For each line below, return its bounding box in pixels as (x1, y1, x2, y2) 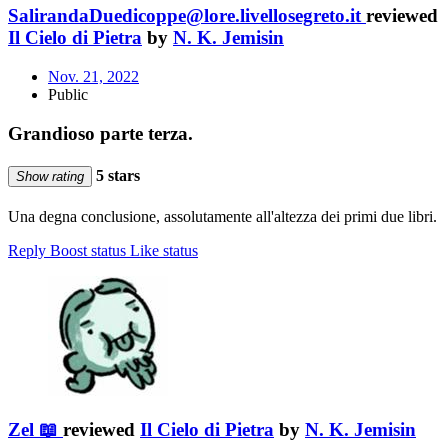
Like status (130, 242, 198, 260)
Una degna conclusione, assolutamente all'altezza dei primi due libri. (8, 208, 437, 226)
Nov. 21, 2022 (48, 67, 139, 85)
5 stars (92, 166, 140, 184)
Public (48, 85, 88, 103)
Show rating (16, 168, 84, 184)
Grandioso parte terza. (8, 122, 193, 144)
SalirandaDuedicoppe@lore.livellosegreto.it (8, 5, 361, 27)
